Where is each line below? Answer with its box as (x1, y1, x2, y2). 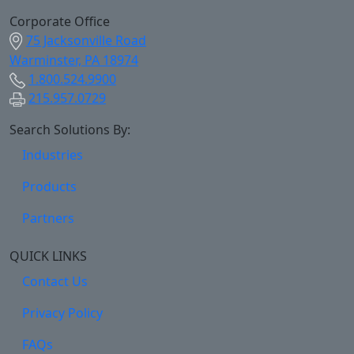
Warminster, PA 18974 (9, 51, 138, 70)
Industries (22, 146, 83, 164)
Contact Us (22, 273, 88, 291)
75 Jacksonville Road (26, 32, 146, 49)
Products (22, 178, 77, 196)
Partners (22, 209, 74, 228)
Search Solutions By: (9, 121, 130, 139)
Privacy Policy (22, 304, 103, 322)
